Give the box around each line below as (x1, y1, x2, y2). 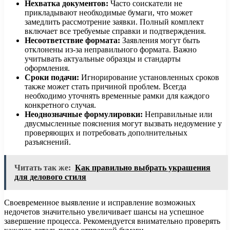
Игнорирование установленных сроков (79, 72, 219, 82)
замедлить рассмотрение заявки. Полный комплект (25, 17, 204, 26)
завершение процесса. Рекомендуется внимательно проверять (4, 216, 220, 225)
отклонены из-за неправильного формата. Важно (25, 45, 197, 54)
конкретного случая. (25, 100, 96, 109)
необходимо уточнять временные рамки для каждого (25, 91, 209, 100)
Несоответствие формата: (25, 35, 120, 45)
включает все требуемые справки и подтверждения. (25, 26, 206, 35)
